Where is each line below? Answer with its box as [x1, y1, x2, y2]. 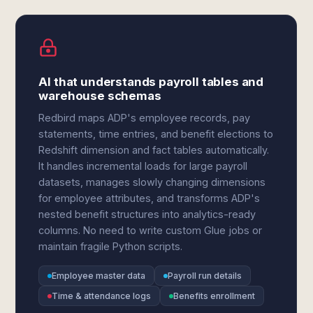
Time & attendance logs [52, 291, 152, 301]
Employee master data [52, 270, 146, 281]
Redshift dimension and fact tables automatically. [38, 144, 270, 156]
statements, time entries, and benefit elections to [38, 128, 274, 140]
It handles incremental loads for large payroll [38, 160, 248, 172]
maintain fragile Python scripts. [38, 240, 183, 252]
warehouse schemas [38, 89, 161, 103]
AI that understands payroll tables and [38, 75, 264, 89]
